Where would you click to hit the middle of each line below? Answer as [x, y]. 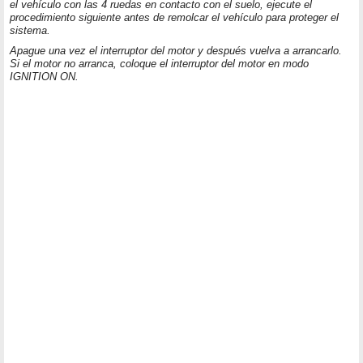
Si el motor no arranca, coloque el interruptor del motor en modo [159, 64]
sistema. [30, 31]
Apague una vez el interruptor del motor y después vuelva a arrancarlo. [176, 51]
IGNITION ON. [44, 77]
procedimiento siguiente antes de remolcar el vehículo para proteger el [174, 18]
